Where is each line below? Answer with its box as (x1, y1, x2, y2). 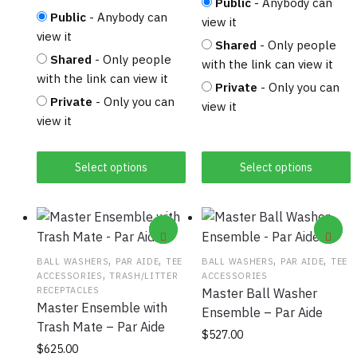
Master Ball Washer (202, 285, 317, 302)
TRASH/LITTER (109, 270, 178, 282)
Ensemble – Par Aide (202, 304, 323, 321)
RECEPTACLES (37, 284, 100, 296)
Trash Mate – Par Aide (37, 319, 165, 335)
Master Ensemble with (37, 300, 167, 316)
